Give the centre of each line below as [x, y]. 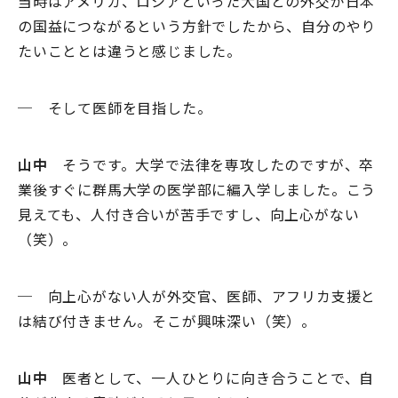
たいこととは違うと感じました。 [130, 51]
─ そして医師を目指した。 [115, 108]
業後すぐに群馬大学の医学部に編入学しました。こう [197, 190]
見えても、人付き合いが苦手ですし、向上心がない [189, 215]
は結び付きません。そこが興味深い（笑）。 [167, 321]
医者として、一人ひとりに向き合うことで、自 [211, 378]
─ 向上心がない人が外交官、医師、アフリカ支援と [197, 296]
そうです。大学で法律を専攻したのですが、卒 [211, 165]
